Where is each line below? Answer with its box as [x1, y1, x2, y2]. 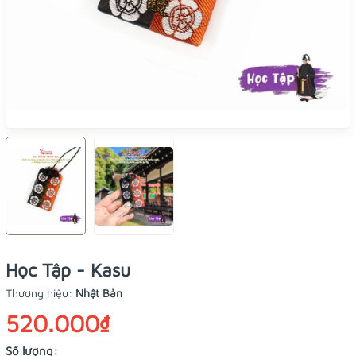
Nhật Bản [75, 286, 122, 300]
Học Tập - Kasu [6, 259, 130, 281]
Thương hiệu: [6, 286, 75, 300]
